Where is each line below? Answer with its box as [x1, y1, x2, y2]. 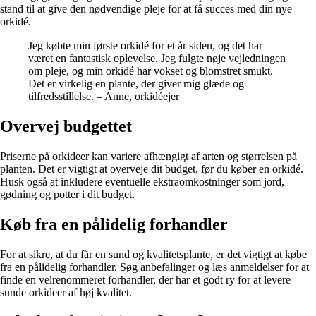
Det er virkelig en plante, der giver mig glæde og [28, 77, 244, 90]
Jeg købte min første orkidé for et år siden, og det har [28, 39, 262, 51]
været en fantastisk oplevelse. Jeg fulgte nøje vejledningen [28, 51, 286, 64]
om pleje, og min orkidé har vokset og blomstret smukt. [28, 64, 273, 77]
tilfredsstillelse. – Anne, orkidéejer [28, 90, 179, 102]
